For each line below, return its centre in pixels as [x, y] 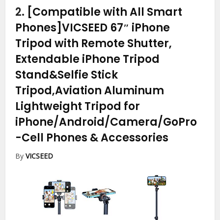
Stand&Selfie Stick [67, 75]
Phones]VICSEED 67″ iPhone [93, 28]
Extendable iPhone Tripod [88, 59]
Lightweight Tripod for [78, 107]
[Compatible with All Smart [105, 12]
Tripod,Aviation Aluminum [90, 91]
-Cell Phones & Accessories [92, 138]
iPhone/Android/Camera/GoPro [106, 122]
